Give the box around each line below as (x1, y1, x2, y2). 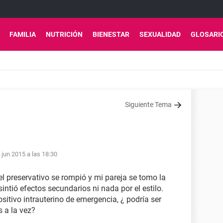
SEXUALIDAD (139, 30, 181, 38)
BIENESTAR (93, 30, 129, 38)
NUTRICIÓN (46, 30, 83, 38)
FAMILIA (9, 30, 36, 38)
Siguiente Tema (125, 101, 172, 109)
